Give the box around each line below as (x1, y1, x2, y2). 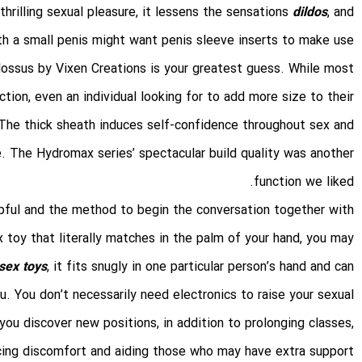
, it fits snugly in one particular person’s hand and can (47, 257, 354, 278)
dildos (293, 2, 327, 23)
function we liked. (254, 172, 354, 193)
